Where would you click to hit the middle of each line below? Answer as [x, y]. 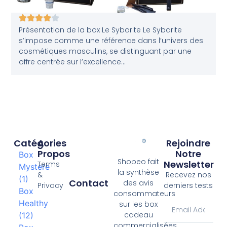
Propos [54, 154]
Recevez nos [188, 175]
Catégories [40, 143]
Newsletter [188, 165]
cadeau [138, 215]
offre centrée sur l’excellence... [72, 62]
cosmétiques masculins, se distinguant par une [105, 51]
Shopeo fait [139, 162]
